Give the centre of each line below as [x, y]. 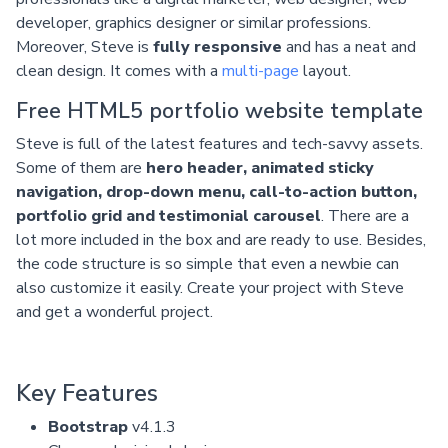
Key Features [87, 392]
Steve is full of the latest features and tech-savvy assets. [219, 143]
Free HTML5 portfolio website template [219, 110]
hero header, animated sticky [260, 167]
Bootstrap [88, 426]
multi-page [260, 70]
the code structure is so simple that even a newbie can [207, 263]
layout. [325, 70]
